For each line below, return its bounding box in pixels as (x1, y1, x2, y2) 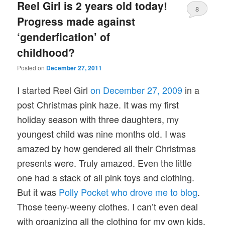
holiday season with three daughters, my (17, 112, 179, 126)
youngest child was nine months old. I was (17, 127, 186, 140)
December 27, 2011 (46, 63, 102, 72)
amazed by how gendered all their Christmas (17, 141, 196, 155)
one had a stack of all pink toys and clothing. (17, 170, 195, 184)
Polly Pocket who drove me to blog (59, 185, 198, 198)
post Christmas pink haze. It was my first (17, 97, 179, 111)
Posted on (17, 63, 47, 72)
